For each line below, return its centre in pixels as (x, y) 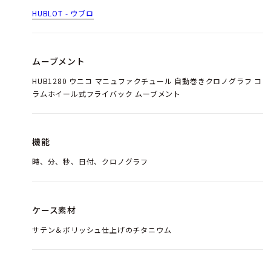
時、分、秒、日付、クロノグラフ (90, 162)
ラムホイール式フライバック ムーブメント (107, 94)
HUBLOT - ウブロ (63, 13)
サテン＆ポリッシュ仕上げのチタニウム (102, 229)
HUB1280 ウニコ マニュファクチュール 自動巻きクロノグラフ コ (147, 81)
